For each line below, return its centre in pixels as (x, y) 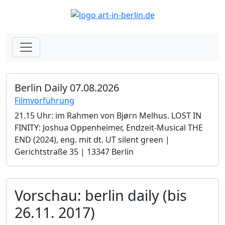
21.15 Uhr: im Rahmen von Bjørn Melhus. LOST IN (108, 115)
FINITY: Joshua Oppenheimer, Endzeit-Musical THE (109, 127)
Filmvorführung (44, 100)
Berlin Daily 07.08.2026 (67, 87)
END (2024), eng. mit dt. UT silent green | (92, 139)
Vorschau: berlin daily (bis (101, 195)
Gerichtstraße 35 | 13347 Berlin (74, 151)
